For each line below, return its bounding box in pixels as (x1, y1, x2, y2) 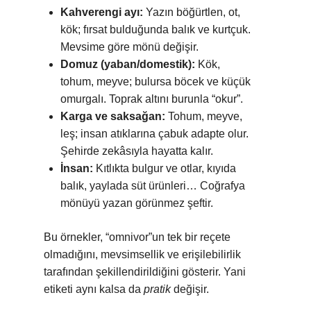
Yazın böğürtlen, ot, (143, 6, 240, 18)
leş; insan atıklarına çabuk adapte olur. (60, 128, 249, 140)
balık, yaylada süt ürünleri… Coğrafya (60, 180, 245, 192)
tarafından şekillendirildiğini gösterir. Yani (44, 266, 246, 278)
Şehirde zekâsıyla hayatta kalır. (60, 145, 213, 157)
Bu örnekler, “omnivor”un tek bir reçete (44, 231, 230, 243)
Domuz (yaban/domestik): (60, 58, 195, 70)
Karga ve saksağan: (60, 110, 165, 122)
